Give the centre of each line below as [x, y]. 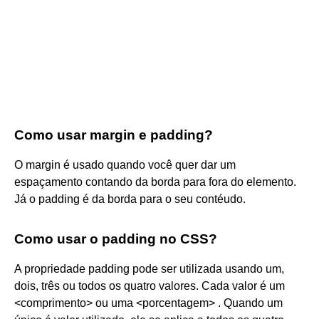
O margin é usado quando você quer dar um [125, 164]
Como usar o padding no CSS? [116, 239]
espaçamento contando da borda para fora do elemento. [155, 182]
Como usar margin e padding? [114, 135]
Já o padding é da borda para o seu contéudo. [130, 199]
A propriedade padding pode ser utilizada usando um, [149, 268]
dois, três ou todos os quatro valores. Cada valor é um [150, 286]
